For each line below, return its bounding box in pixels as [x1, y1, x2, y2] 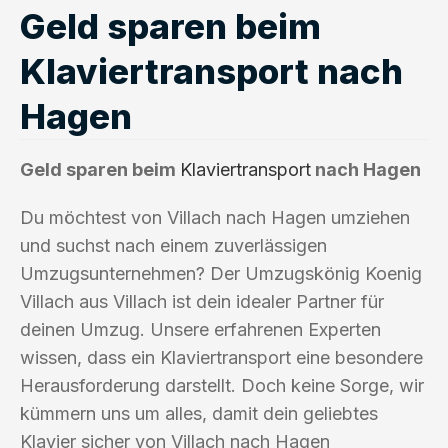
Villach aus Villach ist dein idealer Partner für [20, 290, 384, 312]
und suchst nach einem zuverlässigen [20, 234, 327, 256]
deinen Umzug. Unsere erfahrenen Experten [20, 318, 381, 340]
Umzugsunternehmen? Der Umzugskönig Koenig [20, 262, 422, 284]
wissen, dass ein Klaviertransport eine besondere [20, 346, 423, 368]
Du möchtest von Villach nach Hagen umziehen [20, 206, 410, 228]
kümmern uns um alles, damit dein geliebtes [20, 402, 378, 424]
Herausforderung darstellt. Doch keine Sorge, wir [20, 374, 424, 396]
